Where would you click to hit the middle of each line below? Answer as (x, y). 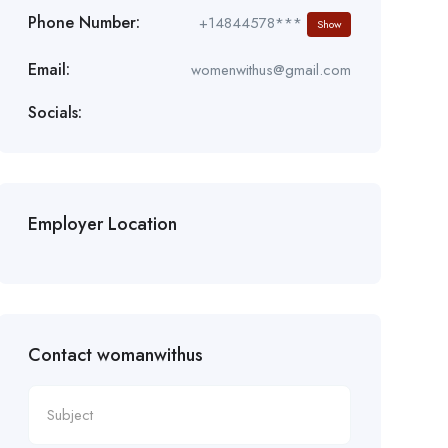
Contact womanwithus (115, 354)
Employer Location (102, 223)
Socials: (54, 112)
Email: (48, 69)
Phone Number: (83, 23)
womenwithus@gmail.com (270, 69)
